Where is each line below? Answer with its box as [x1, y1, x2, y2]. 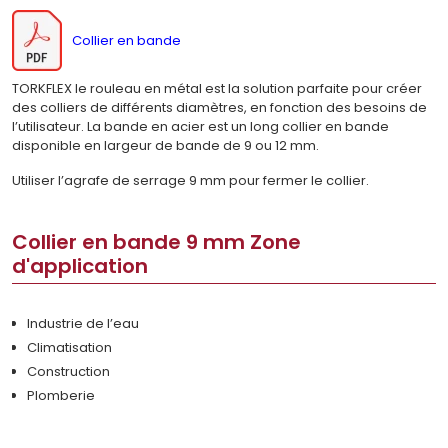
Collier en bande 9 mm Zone [12, 228, 301, 257]
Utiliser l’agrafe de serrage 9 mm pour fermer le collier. [12, 171, 369, 191]
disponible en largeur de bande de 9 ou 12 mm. [12, 136, 319, 156]
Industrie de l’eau [27, 314, 139, 334]
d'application [12, 252, 148, 281]
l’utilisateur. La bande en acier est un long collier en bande [12, 117, 389, 137]
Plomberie [27, 386, 95, 406]
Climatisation [27, 338, 112, 358]
